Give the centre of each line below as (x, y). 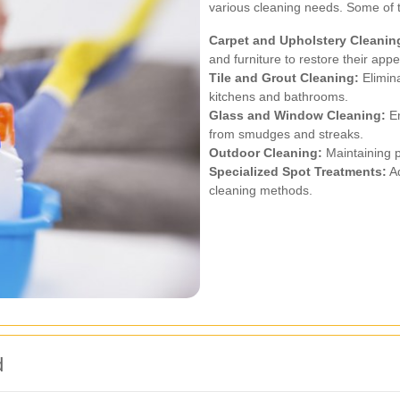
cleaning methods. (261, 190)
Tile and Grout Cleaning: (284, 77)
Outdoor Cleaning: (266, 152)
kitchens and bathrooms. (279, 96)
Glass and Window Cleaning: (297, 115)
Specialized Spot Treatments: (298, 171)
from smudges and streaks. (286, 133)
